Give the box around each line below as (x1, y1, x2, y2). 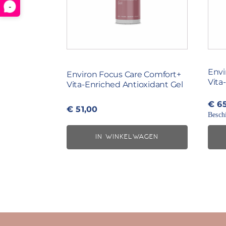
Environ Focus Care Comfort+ (66, 70, 181, 80)
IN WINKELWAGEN (95, 132, 159, 141)
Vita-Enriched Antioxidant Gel (66, 80, 183, 90)
